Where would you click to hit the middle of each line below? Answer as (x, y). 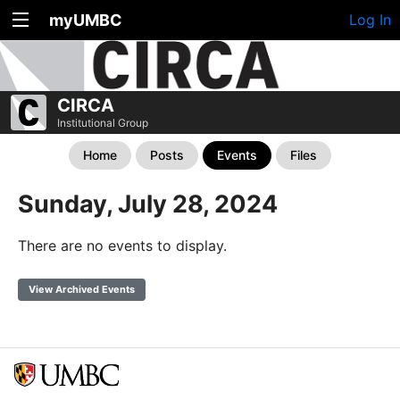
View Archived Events (82, 289)
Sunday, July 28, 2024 (148, 204)
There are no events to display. (122, 246)
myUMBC (86, 20)
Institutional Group (103, 123)
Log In (370, 20)
